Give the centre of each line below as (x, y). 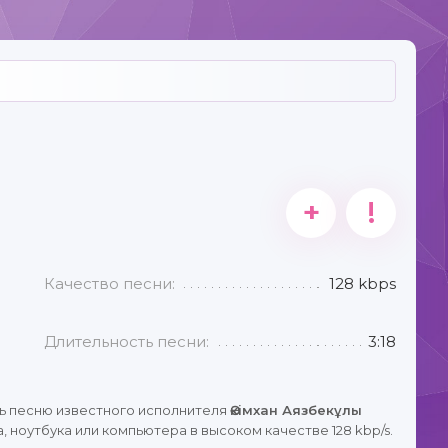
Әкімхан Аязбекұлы (296, 410)
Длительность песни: (127, 341)
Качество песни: (110, 283)
